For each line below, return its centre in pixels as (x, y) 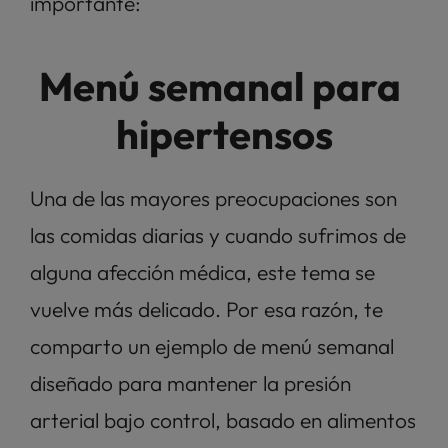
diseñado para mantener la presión (190, 383)
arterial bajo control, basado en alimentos (223, 420)
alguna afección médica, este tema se (202, 272)
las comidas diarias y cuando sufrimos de (218, 235)
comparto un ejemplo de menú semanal (212, 346)
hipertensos (224, 134)
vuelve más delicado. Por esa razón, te (206, 309)
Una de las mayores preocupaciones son (213, 198)
